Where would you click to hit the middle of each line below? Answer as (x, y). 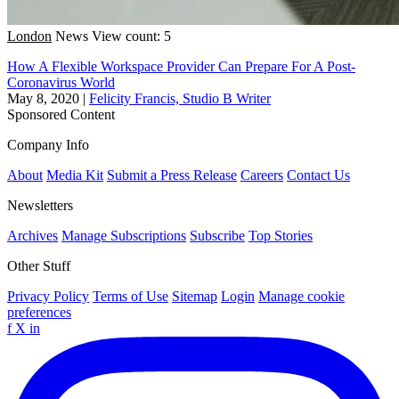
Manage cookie (301, 296)
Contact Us (318, 175)
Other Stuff (39, 265)
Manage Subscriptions (124, 235)
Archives (33, 235)
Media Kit (75, 175)
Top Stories (281, 235)
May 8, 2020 (43, 98)
